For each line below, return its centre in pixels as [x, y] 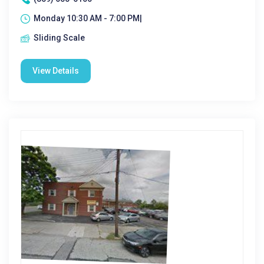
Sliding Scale [59, 38]
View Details [56, 71]
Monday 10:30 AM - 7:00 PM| [88, 18]
